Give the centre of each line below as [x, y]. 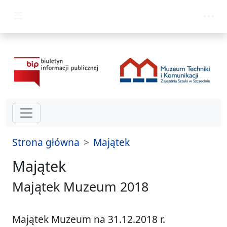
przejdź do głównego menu [75, 12]
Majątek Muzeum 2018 [80, 187]
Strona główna [46, 142]
